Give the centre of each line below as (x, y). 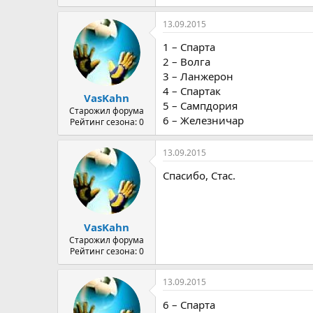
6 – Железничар (203, 120)
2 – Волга (187, 61)
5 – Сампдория (200, 105)
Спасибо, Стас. (199, 175)
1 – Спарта (189, 46)
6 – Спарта (189, 304)
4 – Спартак (192, 90)
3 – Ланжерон (198, 76)
